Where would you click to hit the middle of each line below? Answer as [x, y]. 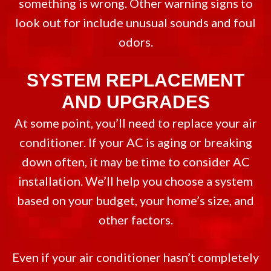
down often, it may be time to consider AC [135, 162]
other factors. [135, 220]
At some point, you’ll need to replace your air [135, 123]
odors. [135, 42]
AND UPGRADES [135, 102]
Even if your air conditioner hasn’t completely [135, 257]
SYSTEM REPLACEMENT [135, 80]
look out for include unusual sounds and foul [135, 22]
